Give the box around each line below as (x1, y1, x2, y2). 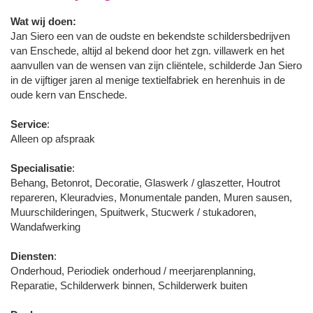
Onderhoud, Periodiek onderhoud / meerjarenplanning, (10, 264, 256, 277)
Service (10, 117, 47, 130)
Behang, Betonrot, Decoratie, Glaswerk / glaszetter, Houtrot (10, 176, 280, 189)
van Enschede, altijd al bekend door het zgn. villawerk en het (10, 44, 284, 57)
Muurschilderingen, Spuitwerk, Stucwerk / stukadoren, (10, 205, 256, 218)
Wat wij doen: (10, 15, 76, 27)
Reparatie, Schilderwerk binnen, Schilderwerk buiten (10, 279, 247, 291)
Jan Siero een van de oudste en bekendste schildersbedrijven (10, 29, 290, 42)
